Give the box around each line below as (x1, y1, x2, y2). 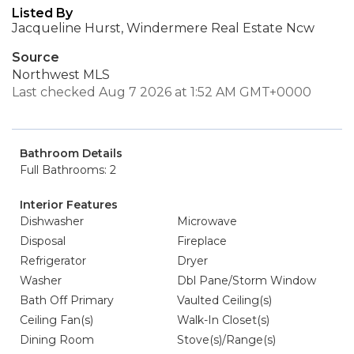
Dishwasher (20, 214, 84, 228)
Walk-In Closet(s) (177, 313, 269, 327)
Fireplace (177, 234, 227, 248)
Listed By (12, 6, 73, 21)
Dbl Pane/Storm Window (177, 273, 316, 288)
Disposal (20, 234, 66, 248)
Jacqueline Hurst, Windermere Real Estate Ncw (12, 21, 314, 36)
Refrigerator (20, 254, 86, 268)
